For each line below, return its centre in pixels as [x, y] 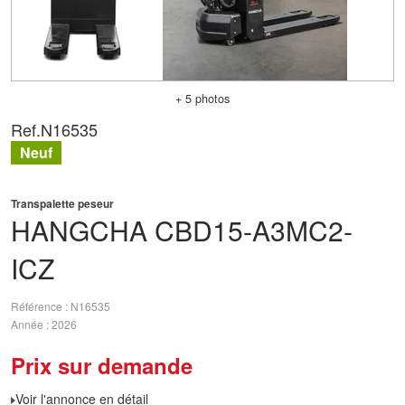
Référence [38, 306]
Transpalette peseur [62, 203]
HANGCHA [79, 230]
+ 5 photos [202, 99]
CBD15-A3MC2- [254, 230]
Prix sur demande [102, 365]
